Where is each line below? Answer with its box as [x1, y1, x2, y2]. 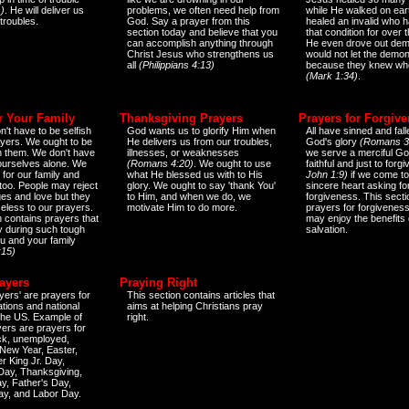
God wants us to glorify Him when [127, 124, 276, 136]
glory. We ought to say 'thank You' [127, 179, 276, 191]
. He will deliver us [5, 4, 84, 16]
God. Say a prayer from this [127, 15, 250, 26]
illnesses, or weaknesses [127, 146, 239, 158]
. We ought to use [194, 157, 271, 169]
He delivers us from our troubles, [127, 135, 272, 147]
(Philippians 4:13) [139, 58, 215, 70]
